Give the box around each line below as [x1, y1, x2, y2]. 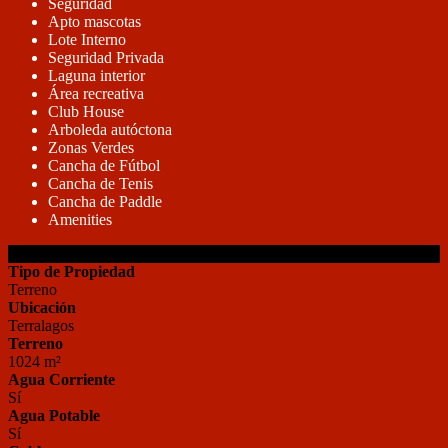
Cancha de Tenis [48, 175, 153, 192]
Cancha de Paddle [48, 193, 162, 210]
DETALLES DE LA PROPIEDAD [8, 245, 237, 262]
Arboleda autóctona [48, 121, 172, 138]
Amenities [48, 211, 112, 228]
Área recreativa [48, 85, 144, 102]
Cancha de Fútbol [48, 157, 160, 174]
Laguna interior [48, 67, 145, 84]
